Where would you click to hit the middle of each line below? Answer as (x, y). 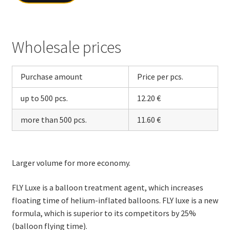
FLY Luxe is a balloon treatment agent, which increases (107, 188)
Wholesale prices (66, 47)
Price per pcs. (160, 77)
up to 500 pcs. (44, 98)
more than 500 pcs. (53, 120)
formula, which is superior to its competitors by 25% (104, 213)
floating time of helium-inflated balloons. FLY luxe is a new (115, 200)
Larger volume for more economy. (71, 163)
